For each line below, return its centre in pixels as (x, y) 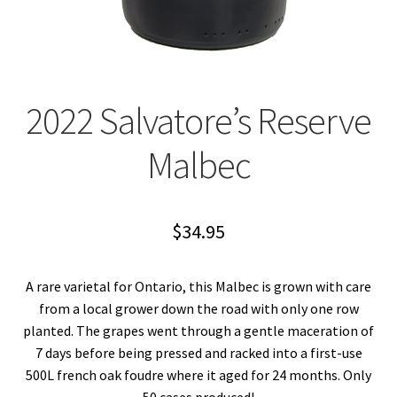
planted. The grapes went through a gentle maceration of (198, 331)
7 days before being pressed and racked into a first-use (198, 353)
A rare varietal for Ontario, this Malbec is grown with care (198, 287)
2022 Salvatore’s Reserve (198, 121)
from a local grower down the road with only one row (198, 309)
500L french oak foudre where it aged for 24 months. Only (198, 375)
